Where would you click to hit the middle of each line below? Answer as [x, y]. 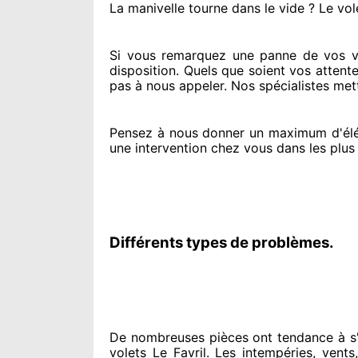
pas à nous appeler [167, 86]
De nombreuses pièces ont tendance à [227, 337]
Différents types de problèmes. [222, 243]
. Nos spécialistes [276, 86]
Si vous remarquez [168, 55]
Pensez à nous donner [177, 133]
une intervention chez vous [191, 148]
